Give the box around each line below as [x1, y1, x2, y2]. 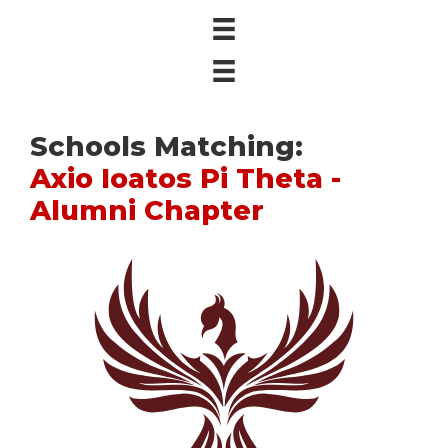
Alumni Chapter [30, 194, 264, 228]
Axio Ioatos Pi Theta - [30, 162, 341, 196]
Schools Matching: [30, 130, 303, 164]
